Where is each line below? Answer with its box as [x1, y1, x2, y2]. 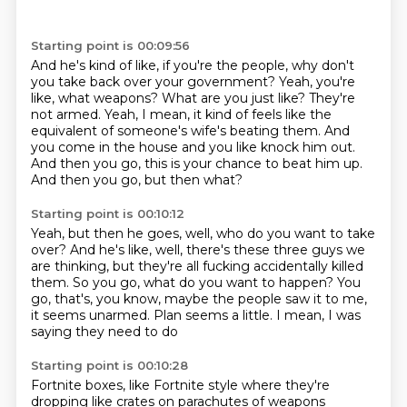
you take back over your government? [30, 74, 279, 90]
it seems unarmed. [30, 307, 154, 323]
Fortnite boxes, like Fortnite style [30, 377, 242, 393]
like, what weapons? [30, 90, 162, 106]
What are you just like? [161, 90, 309, 106]
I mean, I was [275, 307, 361, 323]
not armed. [30, 106, 104, 123]
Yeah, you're [278, 74, 355, 90]
